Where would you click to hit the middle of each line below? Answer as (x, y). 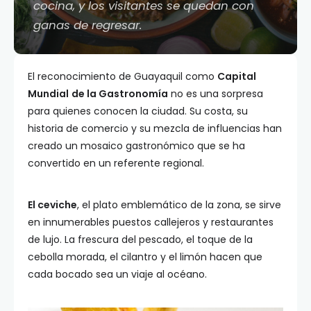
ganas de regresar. (88, 25)
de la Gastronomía (120, 94)
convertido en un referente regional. (116, 163)
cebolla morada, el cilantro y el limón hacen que (145, 257)
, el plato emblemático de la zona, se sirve (179, 205)
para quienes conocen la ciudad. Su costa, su (138, 111)
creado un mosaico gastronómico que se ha (136, 146)
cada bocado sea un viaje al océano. (117, 274)
